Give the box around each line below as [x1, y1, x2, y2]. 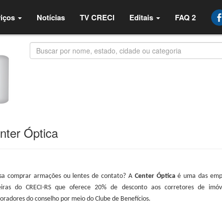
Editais [129, 12, 153, 23]
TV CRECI [79, 12, 114, 23]
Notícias [36, 12, 65, 23]
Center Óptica [134, 172, 175, 180]
